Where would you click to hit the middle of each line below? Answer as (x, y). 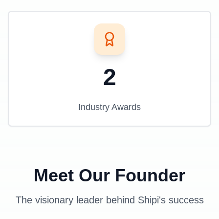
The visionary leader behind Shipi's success (109, 200)
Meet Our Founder (109, 175)
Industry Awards (109, 107)
